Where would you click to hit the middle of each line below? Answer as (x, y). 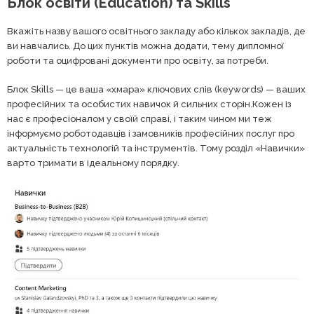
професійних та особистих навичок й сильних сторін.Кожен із (149, 104)
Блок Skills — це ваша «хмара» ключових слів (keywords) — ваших (156, 90)
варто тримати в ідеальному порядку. (93, 163)
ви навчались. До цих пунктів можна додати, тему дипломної (145, 46)
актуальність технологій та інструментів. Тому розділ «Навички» (156, 149)
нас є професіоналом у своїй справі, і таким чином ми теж (139, 119)
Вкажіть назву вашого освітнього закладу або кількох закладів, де (156, 32)
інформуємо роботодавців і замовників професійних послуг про (151, 134)
